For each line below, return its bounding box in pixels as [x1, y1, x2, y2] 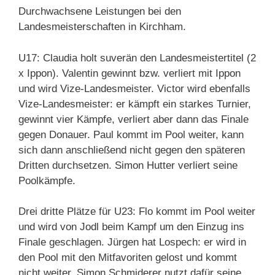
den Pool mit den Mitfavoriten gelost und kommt [18, 252, 237, 264]
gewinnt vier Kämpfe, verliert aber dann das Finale [18, 113, 249, 125]
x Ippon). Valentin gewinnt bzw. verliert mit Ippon [18, 67, 241, 79]
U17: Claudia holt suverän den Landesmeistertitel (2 [18, 52, 256, 64]
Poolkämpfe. [18, 174, 76, 187]
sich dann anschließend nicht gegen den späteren [18, 144, 245, 156]
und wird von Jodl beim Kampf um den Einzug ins [18, 221, 244, 233]
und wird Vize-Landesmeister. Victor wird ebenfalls [18, 82, 250, 95]
